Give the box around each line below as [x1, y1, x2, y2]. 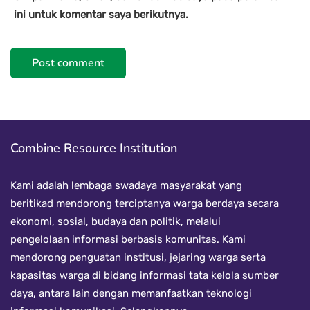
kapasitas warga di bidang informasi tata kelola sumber [10, 269, 279, 282]
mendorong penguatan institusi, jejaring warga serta [10, 251, 266, 264]
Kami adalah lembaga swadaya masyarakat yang [10, 179, 242, 192]
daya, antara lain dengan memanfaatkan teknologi [10, 287, 252, 300]
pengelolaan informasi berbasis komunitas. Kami [10, 233, 246, 246]
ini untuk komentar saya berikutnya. [14, 8, 188, 21]
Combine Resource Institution [10, 140, 177, 157]
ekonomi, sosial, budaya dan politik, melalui [10, 215, 221, 228]
